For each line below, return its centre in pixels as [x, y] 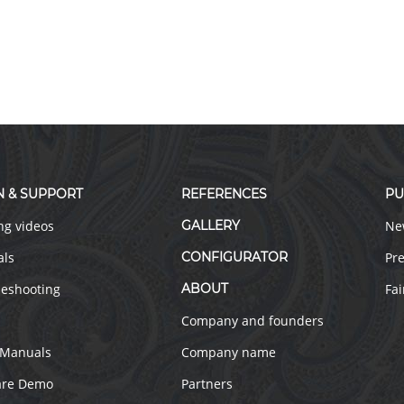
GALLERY [211, 225]
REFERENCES [225, 194]
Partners [207, 384]
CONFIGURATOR [235, 257]
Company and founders [253, 321]
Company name [229, 352]
